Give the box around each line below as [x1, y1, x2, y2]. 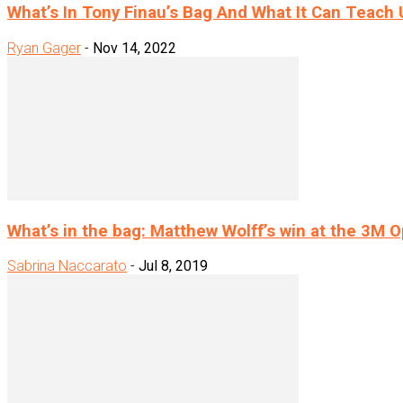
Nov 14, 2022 [93, 39, 176, 57]
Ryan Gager [7, 39, 81, 57]
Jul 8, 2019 [139, 257, 208, 275]
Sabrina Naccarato [7, 257, 127, 275]
